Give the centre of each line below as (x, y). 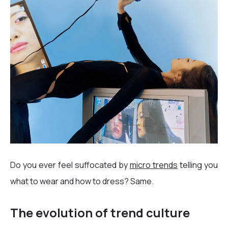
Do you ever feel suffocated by (70, 165)
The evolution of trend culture (100, 213)
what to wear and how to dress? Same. (83, 181)
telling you (198, 165)
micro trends (154, 165)
